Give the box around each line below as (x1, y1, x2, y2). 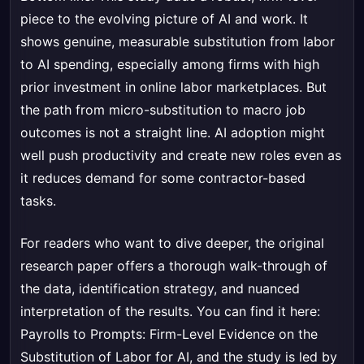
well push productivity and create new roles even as (20, 147, 341, 164)
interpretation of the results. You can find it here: (20, 303, 320, 320)
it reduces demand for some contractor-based (20, 170, 305, 187)
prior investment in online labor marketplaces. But (20, 79, 327, 96)
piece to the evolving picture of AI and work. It (20, 11, 308, 28)
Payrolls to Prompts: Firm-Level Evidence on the (20, 326, 318, 343)
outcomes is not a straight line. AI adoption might (20, 124, 325, 141)
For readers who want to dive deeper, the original (20, 235, 324, 252)
